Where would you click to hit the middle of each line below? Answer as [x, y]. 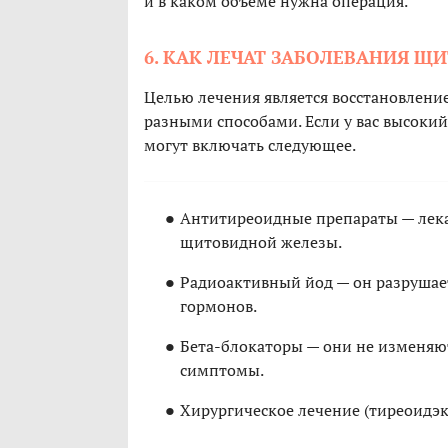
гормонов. [218, 306]
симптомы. [222, 370]
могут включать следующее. [250, 145]
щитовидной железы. [261, 242]
